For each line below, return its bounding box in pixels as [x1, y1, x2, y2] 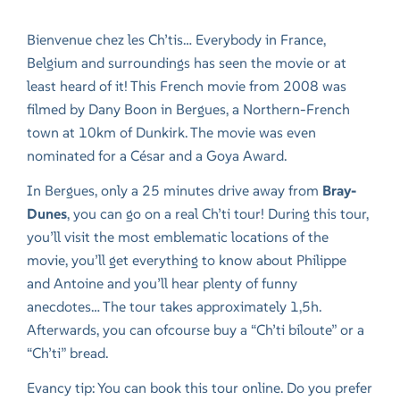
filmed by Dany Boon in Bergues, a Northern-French [27, 100, 351, 119]
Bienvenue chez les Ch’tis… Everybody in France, [27, 30, 327, 49]
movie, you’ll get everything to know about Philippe [27, 251, 347, 270]
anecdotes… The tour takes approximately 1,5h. [27, 297, 322, 316]
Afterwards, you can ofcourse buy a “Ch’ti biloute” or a [27, 321, 365, 339]
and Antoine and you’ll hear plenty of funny [27, 274, 298, 293]
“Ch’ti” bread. [27, 344, 109, 362]
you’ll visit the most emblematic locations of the [27, 228, 329, 246]
